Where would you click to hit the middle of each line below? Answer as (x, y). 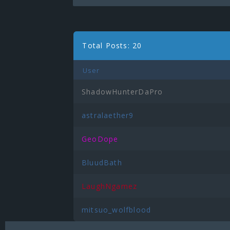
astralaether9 (108, 115)
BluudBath (102, 162)
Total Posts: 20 (112, 45)
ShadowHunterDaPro (122, 92)
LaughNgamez (109, 186)
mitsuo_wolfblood (116, 210)
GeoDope (100, 139)
